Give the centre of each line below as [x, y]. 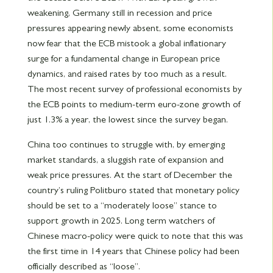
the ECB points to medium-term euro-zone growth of [133, 104]
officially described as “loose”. [83, 266]
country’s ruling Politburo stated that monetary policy [133, 190]
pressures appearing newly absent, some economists [130, 28]
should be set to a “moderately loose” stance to [122, 205]
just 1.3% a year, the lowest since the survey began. [127, 119]
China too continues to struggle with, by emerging [126, 144]
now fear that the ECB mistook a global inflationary [126, 43]
